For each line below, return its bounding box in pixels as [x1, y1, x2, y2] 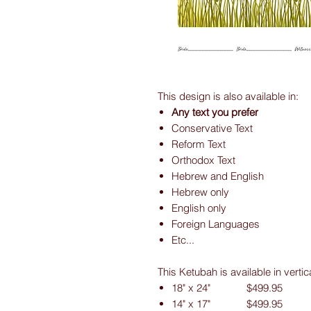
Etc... [171, 233, 194, 246]
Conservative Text [171, 121, 253, 135]
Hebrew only [171, 185, 229, 199]
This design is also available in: [158, 90, 299, 103]
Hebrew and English [171, 169, 264, 183]
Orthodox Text [171, 153, 235, 167]
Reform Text [171, 137, 226, 151]
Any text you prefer [171, 106, 258, 119]
